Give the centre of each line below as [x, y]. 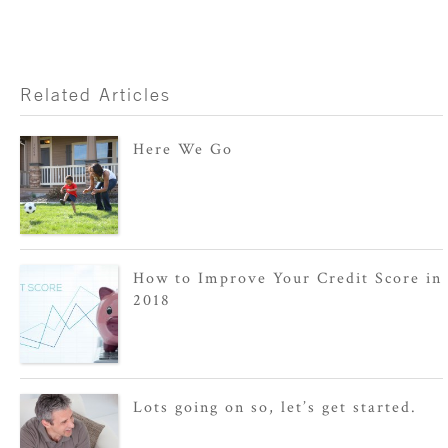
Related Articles [95, 94]
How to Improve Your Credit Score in [288, 278]
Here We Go [183, 149]
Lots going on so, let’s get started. [275, 408]
